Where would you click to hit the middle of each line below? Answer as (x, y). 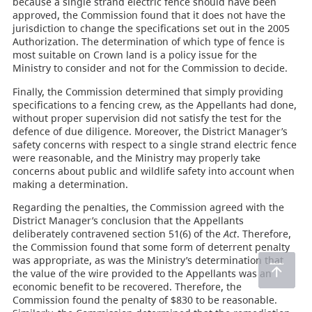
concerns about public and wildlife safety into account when (153, 171)
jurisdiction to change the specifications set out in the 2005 (151, 29)
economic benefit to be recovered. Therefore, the (127, 286)
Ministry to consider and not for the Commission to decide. (150, 68)
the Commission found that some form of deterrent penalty (151, 247)
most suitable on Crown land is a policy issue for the (134, 55)
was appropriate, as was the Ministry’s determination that (148, 260)
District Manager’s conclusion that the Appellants (128, 220)
